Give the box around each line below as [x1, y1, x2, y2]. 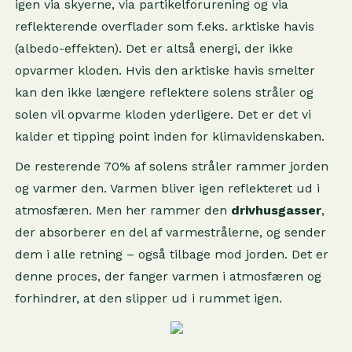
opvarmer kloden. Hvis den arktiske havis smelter [14, 63, 315, 78]
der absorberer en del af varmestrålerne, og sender [14, 225, 326, 240]
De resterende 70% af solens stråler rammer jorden [14, 159, 328, 174]
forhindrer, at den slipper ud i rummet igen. [14, 291, 282, 306]
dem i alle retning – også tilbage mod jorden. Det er [14, 247, 328, 262]
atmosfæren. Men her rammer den [14, 203, 231, 218]
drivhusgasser [230, 203, 321, 218]
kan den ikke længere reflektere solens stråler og [14, 85, 313, 100]
